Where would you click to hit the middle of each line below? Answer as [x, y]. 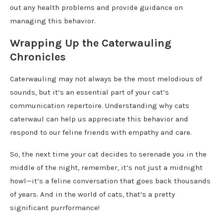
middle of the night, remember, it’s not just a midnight [106, 167]
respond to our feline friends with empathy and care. [101, 132]
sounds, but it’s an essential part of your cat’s [89, 92]
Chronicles [38, 57]
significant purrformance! [55, 207]
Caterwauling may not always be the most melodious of [106, 79]
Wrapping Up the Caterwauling [91, 43]
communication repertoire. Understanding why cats [100, 105]
